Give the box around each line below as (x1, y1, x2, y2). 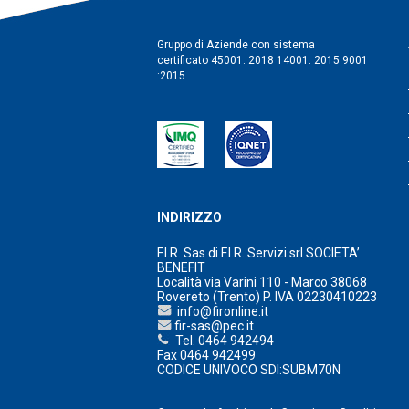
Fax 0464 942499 (157, 348, 256, 363)
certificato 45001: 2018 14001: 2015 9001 (157, 54, 368, 68)
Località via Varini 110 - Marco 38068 (157, 275, 367, 290)
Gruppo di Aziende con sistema (157, 38, 315, 52)
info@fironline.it (172, 304, 268, 320)
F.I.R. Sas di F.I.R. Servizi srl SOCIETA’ (157, 246, 360, 261)
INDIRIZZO (157, 210, 222, 225)
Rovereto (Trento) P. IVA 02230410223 (157, 289, 377, 305)
